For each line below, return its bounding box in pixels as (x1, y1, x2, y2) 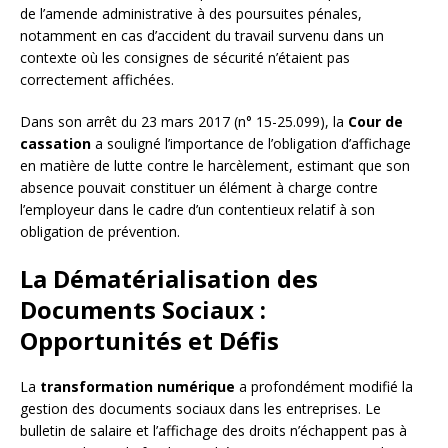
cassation (20, 133, 91, 153)
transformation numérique (40, 376, 235, 396)
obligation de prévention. (20, 221, 180, 241)
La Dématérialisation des (20, 261, 318, 295)
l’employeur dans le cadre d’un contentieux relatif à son (20, 199, 375, 219)
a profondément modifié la (235, 376, 413, 396)
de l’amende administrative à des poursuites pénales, (20, 3, 362, 23)
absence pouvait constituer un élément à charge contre (20, 177, 378, 197)
